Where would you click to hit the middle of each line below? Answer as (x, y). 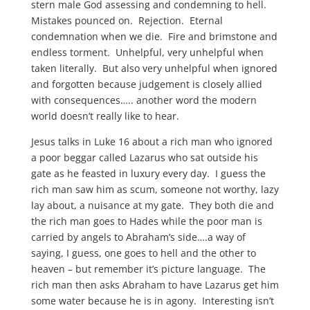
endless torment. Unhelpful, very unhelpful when (147, 52)
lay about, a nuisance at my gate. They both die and (152, 205)
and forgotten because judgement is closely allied (146, 84)
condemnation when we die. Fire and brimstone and (154, 36)
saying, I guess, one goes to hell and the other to (143, 253)
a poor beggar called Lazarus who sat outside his (144, 157)
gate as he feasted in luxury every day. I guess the (148, 173)
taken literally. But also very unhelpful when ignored (154, 68)
